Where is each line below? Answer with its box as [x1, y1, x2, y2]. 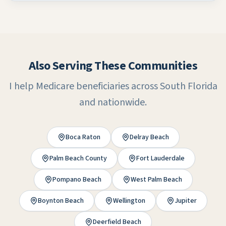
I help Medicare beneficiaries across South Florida [9, 79, 217, 93]
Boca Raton [65, 132, 100, 142]
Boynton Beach [37, 196, 84, 206]
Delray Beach [129, 132, 169, 142]
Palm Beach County [49, 153, 107, 163]
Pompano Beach [52, 175, 101, 185]
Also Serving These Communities [29, 57, 197, 75]
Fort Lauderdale [136, 153, 185, 163]
